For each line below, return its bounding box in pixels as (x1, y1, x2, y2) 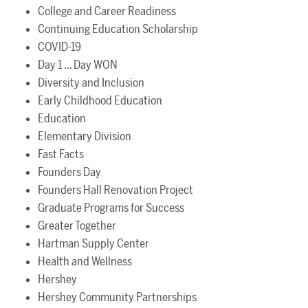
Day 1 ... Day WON (38, 58, 118, 71)
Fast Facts (38, 147, 84, 161)
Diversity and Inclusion (38, 76, 144, 89)
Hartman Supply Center (38, 236, 149, 250)
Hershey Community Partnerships (38, 290, 197, 304)
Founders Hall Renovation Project (38, 183, 193, 197)
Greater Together (38, 219, 116, 232)
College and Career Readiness (38, 4, 176, 18)
